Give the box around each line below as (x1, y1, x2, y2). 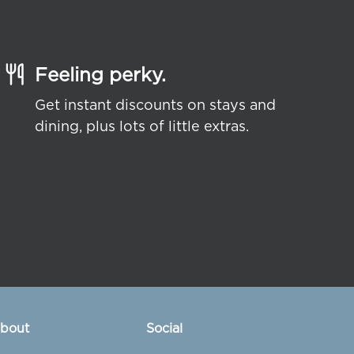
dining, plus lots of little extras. (34, 116, 249, 134)
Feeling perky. (34, 62, 166, 86)
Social (146, 319, 183, 336)
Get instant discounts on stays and (34, 95, 276, 113)
